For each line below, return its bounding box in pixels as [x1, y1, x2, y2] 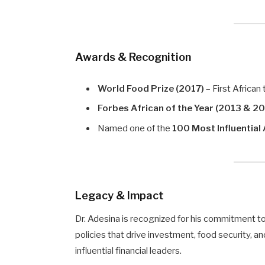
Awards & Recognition [75, 50, 192, 63]
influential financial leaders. [75, 245, 182, 257]
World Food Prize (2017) [98, 83, 205, 94]
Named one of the [98, 122, 173, 134]
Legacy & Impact [75, 188, 164, 202]
